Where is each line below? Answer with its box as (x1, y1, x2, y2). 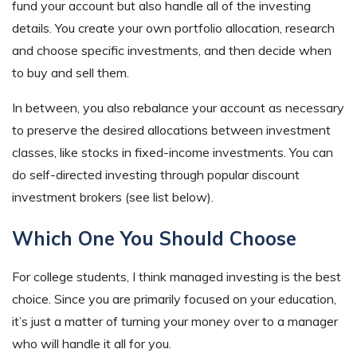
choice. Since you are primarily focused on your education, (12, 291, 336, 308)
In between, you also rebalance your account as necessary (12, 100, 344, 116)
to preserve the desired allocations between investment (12, 122, 331, 139)
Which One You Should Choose (12, 226, 296, 251)
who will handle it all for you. (12, 335, 171, 352)
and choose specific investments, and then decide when (12, 42, 331, 59)
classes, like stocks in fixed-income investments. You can (12, 144, 333, 161)
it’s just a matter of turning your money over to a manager (12, 313, 338, 330)
